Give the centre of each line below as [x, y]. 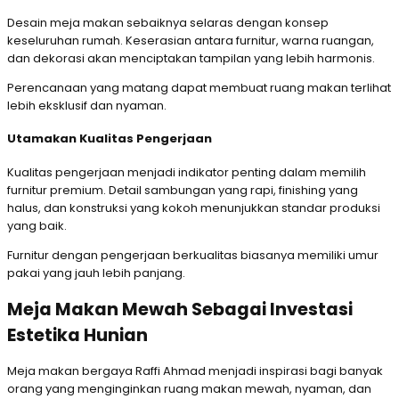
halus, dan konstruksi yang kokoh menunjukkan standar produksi [194, 208]
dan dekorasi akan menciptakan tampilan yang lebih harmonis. [191, 58]
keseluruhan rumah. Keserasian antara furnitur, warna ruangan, [191, 41]
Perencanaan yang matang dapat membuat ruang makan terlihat [199, 88]
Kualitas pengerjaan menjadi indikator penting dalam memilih [187, 172]
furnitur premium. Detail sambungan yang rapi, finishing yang [183, 190]
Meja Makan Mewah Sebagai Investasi [180, 309]
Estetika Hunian [77, 335]
